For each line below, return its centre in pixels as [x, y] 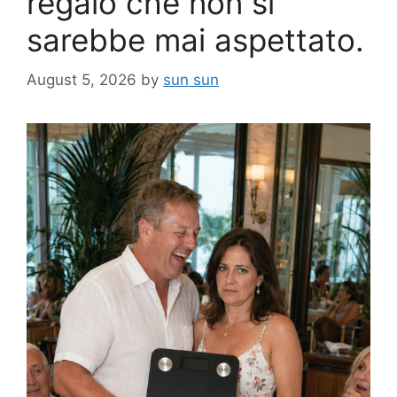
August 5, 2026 [82, 79]
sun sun [191, 79]
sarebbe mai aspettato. [195, 40]
